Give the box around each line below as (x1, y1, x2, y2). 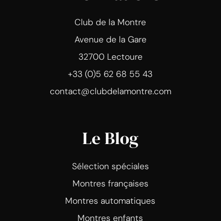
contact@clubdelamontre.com (49, 85, 171, 97)
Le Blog (82, 126, 139, 150)
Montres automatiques (65, 195, 156, 206)
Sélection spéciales (72, 160, 149, 172)
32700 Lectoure (78, 51, 143, 62)
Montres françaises (72, 178, 148, 189)
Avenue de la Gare (74, 34, 147, 45)
